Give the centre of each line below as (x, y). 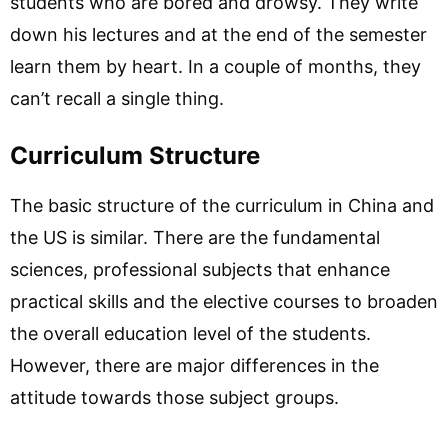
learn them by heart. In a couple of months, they (215, 66)
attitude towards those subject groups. (174, 397)
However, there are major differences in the (194, 365)
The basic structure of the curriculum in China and (222, 205)
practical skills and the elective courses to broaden (224, 301)
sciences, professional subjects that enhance (200, 269)
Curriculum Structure (135, 155)
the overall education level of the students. (190, 333)
